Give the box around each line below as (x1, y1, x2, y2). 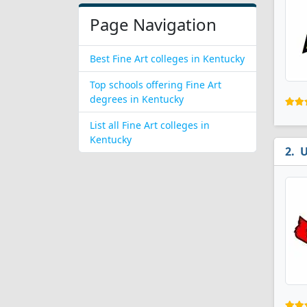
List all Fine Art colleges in (90, 119, 210, 132)
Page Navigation (90, 13, 217, 36)
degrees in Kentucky (90, 93, 184, 106)
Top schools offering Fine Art (90, 78, 221, 91)
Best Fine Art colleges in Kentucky (90, 52, 245, 65)
